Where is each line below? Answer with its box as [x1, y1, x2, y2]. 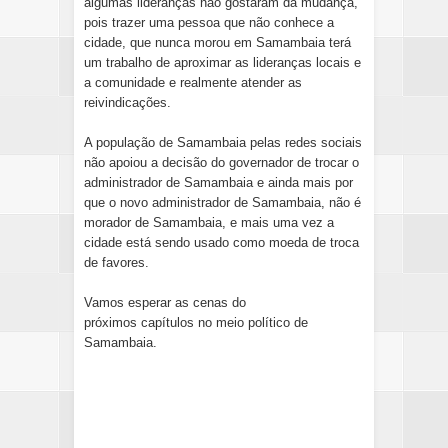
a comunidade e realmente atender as [84, 74, 302, 90]
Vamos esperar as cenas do [84, 294, 246, 310]
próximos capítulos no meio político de [84, 314, 308, 330]
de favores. [84, 254, 149, 270]
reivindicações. [84, 94, 171, 110]
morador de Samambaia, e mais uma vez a [84, 214, 334, 230]
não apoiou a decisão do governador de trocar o [84, 154, 359, 170]
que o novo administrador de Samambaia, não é [84, 194, 361, 210]
